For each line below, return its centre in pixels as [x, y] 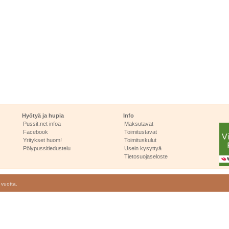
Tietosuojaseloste [146, 156]
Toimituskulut [141, 140]
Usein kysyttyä [143, 148]
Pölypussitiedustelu [47, 148]
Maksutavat [139, 124]
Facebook [36, 132]
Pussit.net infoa [42, 124]
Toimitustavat [141, 132]
